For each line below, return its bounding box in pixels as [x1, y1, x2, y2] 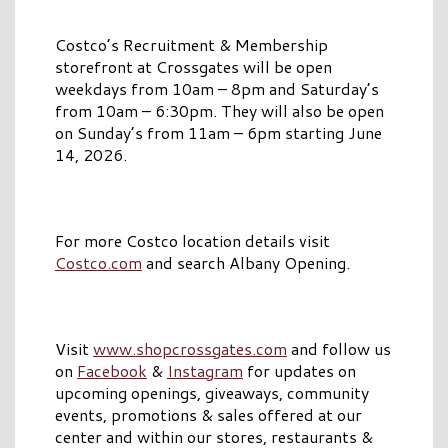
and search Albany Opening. [142, 251, 350, 275]
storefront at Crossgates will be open [55, 55, 332, 79]
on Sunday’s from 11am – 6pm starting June [55, 121, 382, 145]
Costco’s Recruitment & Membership [55, 33, 328, 57]
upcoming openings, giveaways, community [55, 381, 369, 405]
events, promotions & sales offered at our [55, 403, 362, 427]
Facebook [77, 359, 147, 383]
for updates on [243, 359, 356, 383]
